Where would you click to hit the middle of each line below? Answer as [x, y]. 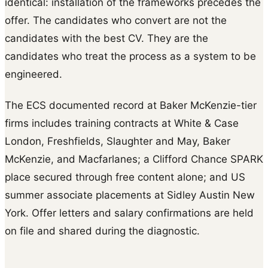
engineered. [33, 74]
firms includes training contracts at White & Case [122, 124]
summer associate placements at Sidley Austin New [130, 195]
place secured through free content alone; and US [125, 177]
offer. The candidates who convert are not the [116, 21]
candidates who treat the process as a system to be [130, 57]
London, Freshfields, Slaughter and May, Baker [118, 141]
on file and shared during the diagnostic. [102, 231]
